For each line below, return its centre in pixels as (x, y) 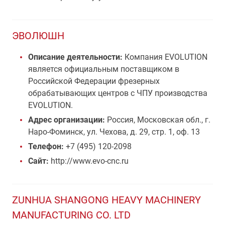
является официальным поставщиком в (104, 69)
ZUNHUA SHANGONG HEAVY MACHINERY (106, 200)
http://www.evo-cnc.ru (89, 161)
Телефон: (46, 146)
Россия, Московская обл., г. (159, 120)
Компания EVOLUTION (165, 57)
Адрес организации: (68, 120)
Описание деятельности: (75, 57)
